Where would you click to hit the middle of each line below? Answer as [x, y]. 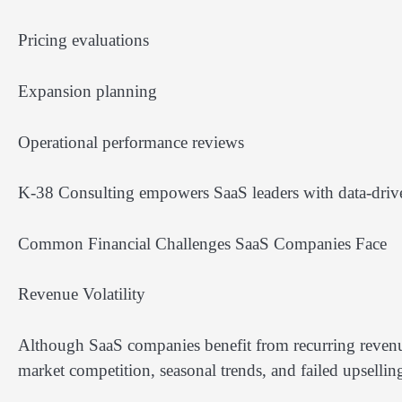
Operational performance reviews [131, 142]
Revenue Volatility [82, 294]
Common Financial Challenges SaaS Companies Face [202, 243]
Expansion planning [87, 91]
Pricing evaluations [83, 40]
